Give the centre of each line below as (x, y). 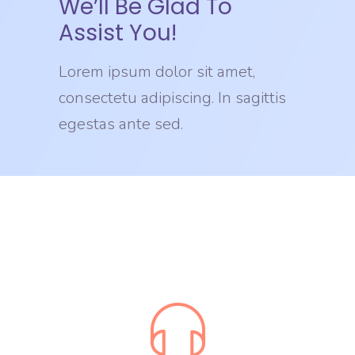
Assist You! (118, 33)
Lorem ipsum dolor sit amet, (157, 72)
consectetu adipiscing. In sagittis (172, 98)
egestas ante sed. (121, 124)
